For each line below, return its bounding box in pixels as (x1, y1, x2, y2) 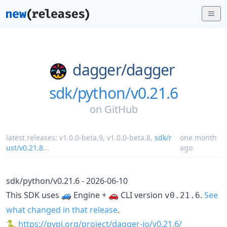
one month (180, 132, 217, 142)
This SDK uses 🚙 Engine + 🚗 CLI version (6, 189, 165, 201)
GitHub (104, 102, 138, 116)
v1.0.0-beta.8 (107, 132, 150, 142)
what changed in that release (6, 204, 118, 215)
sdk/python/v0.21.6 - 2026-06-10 (6, 175, 128, 186)
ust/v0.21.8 (6, 142, 43, 153)
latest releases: (6, 132, 59, 142)
